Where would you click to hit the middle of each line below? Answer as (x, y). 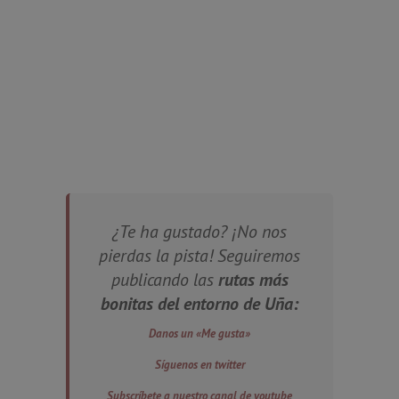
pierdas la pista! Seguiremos (199, 255)
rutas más (251, 279)
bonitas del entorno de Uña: (199, 303)
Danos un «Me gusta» (199, 333)
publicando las (162, 279)
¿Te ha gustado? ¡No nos (199, 231)
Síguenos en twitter (199, 364)
